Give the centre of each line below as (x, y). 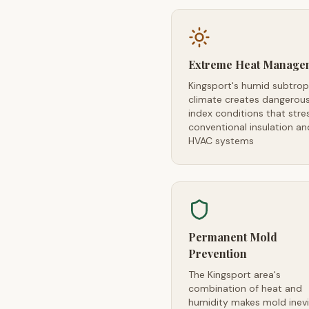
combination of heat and (245, 288)
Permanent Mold (233, 237)
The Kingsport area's (235, 275)
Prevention (218, 253)
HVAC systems (221, 141)
